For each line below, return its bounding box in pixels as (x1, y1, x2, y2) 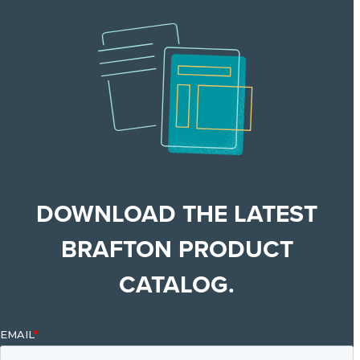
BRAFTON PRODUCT (60, 231, 293, 268)
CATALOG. (119, 267, 235, 303)
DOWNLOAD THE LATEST (36, 196, 317, 232)
